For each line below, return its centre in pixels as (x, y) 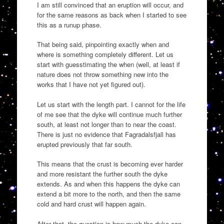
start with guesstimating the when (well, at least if (108, 64)
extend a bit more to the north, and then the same (108, 194)
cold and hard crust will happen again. (91, 204)
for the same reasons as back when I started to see (111, 14)
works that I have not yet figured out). (91, 84)
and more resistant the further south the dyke (102, 174)
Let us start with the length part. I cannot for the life (111, 104)
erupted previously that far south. (84, 144)
